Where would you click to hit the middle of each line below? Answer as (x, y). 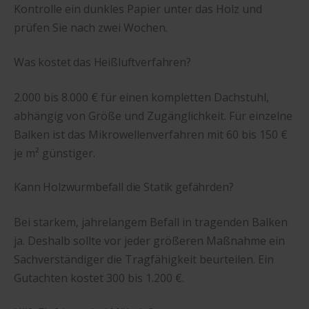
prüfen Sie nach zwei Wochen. (91, 28)
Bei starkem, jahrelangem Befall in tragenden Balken (151, 222)
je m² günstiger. (54, 153)
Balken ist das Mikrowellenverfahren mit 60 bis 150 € (151, 134)
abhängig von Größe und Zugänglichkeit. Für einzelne (153, 116)
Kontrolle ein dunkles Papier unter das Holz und (138, 9)
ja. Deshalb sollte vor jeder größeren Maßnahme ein (149, 241)
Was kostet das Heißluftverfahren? (102, 62)
